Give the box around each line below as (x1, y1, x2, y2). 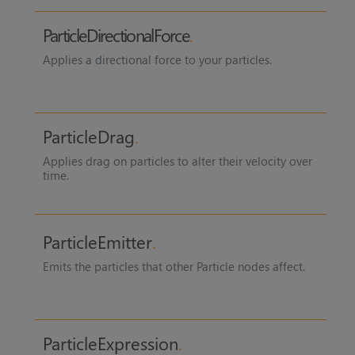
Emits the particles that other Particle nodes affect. (42, 258, 305, 274)
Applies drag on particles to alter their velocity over (42, 153, 312, 170)
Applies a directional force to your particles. (42, 52, 272, 68)
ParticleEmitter (42, 229, 152, 254)
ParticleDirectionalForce (42, 23, 190, 48)
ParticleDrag (42, 124, 135, 149)
